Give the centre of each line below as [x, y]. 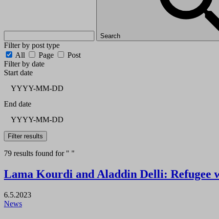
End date [18, 104]
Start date [18, 72]
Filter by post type [32, 45]
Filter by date [24, 64]
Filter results [25, 136]
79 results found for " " [39, 153]
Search [111, 36]
